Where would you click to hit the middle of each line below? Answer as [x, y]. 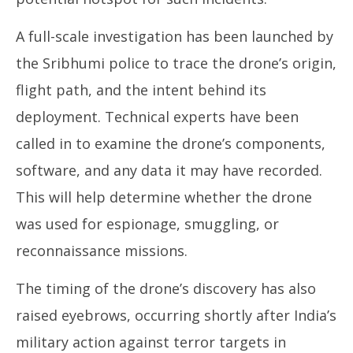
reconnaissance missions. [102, 250]
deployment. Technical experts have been [157, 116]
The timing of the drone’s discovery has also [166, 288]
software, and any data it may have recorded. [169, 170]
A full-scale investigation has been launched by [175, 36]
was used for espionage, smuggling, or [147, 223]
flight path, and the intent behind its [141, 89]
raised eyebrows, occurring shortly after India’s [176, 315]
